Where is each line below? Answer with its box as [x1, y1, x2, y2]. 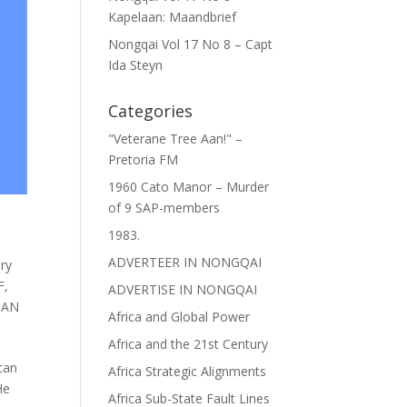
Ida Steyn [108, 56, 164, 74]
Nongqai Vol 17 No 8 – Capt [108, 35, 273, 53]
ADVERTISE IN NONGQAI [108, 281, 258, 298]
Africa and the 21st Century [108, 335, 269, 352]
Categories [108, 100, 194, 122]
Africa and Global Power [108, 308, 251, 325]
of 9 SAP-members [108, 199, 221, 216]
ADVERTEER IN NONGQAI [108, 253, 263, 271]
